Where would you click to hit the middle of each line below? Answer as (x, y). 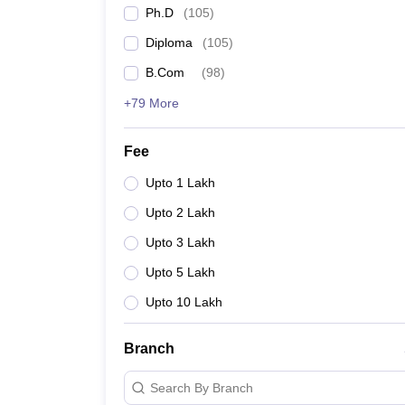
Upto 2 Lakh (180, 212)
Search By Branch (202, 387)
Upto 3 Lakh (180, 242)
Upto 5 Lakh (180, 272)
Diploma (169, 42)
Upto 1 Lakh (180, 183)
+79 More (151, 103)
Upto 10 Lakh (184, 302)
